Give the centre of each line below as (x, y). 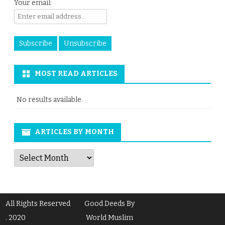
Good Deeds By (110, 204)
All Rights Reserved (38, 204)
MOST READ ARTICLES (76, 74)
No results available (49, 100)
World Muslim (110, 218)
